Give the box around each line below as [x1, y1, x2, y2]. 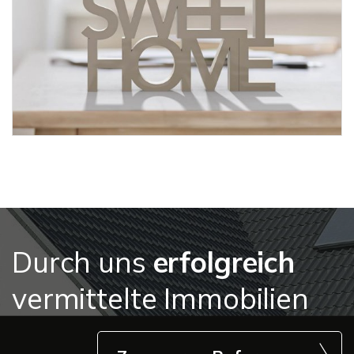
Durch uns [12, 243, 153, 280]
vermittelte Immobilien [12, 280, 309, 316]
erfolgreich [153, 243, 295, 280]
